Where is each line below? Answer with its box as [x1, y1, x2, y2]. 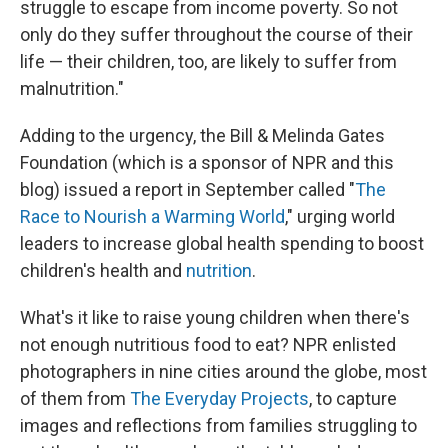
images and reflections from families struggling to [20, 415, 417, 436]
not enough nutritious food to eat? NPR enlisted [20, 334, 396, 355]
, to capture [309, 388, 397, 409]
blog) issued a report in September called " [20, 179, 355, 200]
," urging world [285, 206, 395, 227]
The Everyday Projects [130, 388, 309, 409]
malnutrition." [20, 78, 124, 99]
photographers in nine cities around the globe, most [20, 361, 427, 382]
